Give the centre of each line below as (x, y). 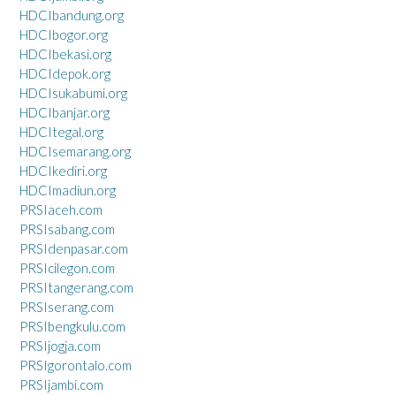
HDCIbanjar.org (65, 112)
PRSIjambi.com (61, 384)
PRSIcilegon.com (67, 267)
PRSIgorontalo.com (76, 365)
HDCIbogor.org (64, 34)
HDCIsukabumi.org (73, 92)
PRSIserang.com (67, 306)
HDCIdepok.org (65, 73)
